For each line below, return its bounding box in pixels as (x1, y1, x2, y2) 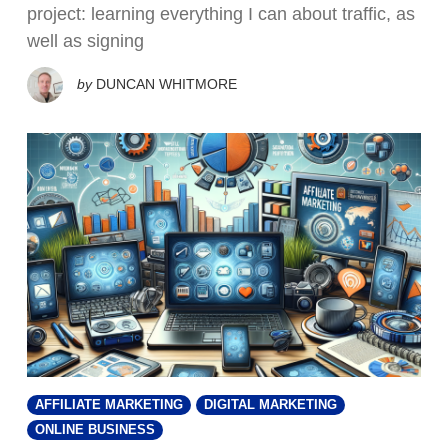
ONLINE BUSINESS (35, 423, 155, 438)
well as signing (27, 30, 144, 51)
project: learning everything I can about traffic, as (27, 3, 415, 24)
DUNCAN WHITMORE (96, 75, 237, 92)
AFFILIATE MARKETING (35, 398, 183, 413)
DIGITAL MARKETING (204, 398, 337, 413)
